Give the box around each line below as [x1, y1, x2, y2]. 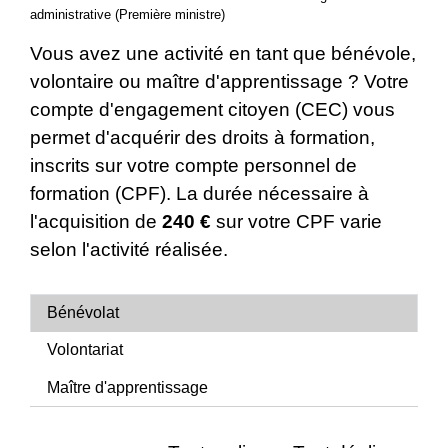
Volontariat [47, 340, 123, 358]
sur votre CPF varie [211, 210, 382, 232]
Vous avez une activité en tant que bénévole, [30, 42, 416, 64]
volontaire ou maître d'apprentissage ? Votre [30, 70, 409, 92]
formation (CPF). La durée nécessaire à [30, 182, 369, 204]
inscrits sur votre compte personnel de [30, 154, 357, 176]
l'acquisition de [30, 210, 162, 232]
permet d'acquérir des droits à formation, [30, 126, 375, 148]
